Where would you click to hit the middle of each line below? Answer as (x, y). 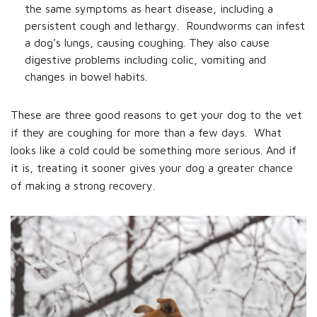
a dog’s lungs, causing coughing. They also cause (147, 42)
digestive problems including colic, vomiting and (145, 59)
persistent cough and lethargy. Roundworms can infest (165, 25)
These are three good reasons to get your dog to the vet (156, 114)
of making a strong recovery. (83, 185)
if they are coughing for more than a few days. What (146, 132)
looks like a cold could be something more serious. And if (154, 150)
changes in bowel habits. (86, 76)
